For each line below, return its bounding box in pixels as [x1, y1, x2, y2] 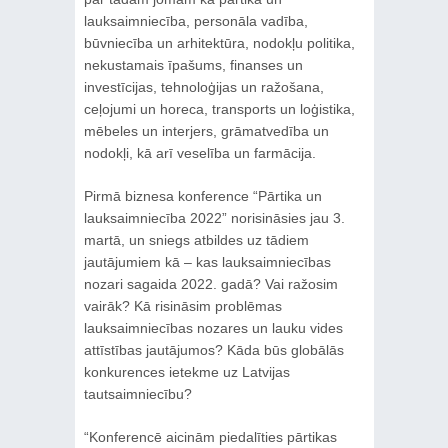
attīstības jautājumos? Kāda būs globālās [83, 341, 344, 358]
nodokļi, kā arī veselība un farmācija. [83, 144, 316, 161]
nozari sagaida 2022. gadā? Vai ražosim [83, 275, 338, 292]
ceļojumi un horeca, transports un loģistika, [83, 100, 355, 117]
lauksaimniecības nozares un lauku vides [83, 319, 343, 336]
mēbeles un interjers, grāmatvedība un [83, 122, 329, 139]
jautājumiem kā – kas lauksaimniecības [83, 253, 331, 270]
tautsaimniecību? [83, 385, 192, 402]
